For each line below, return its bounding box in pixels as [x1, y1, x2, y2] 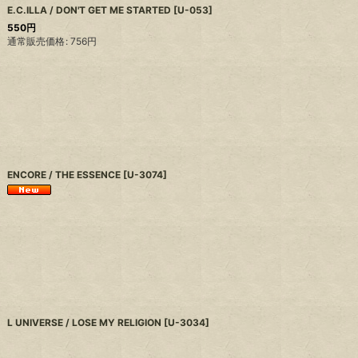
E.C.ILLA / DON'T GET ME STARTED [7, 4, 172, 16]
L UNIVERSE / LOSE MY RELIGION [7, 316, 162, 329]
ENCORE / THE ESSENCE [7, 169, 121, 181]
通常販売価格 [7, 35, 66, 47]
